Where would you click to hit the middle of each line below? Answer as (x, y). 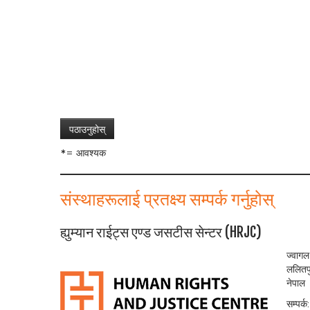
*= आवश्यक (83, 153)
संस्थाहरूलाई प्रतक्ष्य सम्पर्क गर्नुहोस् (167, 199)
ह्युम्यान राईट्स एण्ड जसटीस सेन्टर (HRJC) (161, 232)
